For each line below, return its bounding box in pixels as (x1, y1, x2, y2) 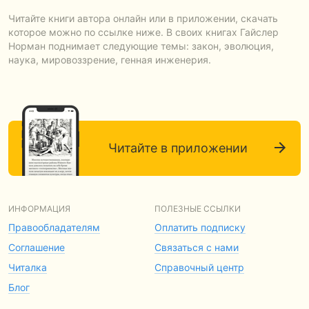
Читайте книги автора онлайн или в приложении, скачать (8, 12, 278, 24)
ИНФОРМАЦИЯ (8, 203, 70, 214)
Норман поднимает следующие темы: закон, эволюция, (8, 40, 274, 52)
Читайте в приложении (108, 141, 248, 155)
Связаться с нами (154, 241, 239, 253)
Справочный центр (154, 261, 244, 273)
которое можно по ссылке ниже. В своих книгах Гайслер (8, 26, 279, 38)
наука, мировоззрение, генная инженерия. (8, 54, 211, 66)
